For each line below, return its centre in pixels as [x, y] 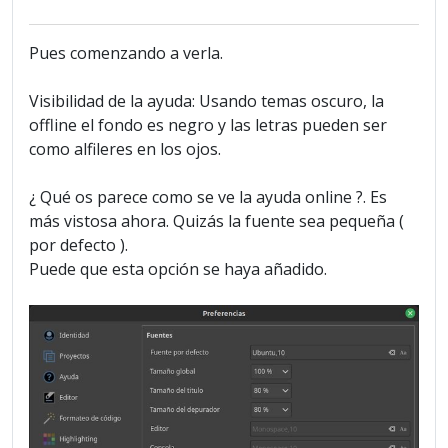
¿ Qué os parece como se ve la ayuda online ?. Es [208, 197]
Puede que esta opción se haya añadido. [178, 269]
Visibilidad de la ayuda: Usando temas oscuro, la [206, 101]
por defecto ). [78, 245]
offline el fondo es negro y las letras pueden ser [208, 125]
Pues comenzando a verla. [126, 53]
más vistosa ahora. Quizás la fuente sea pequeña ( [216, 221]
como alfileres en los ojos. [125, 149]
